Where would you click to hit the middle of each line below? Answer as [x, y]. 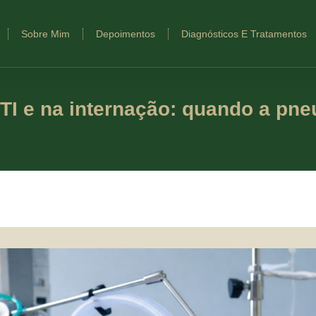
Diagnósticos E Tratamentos [244, 34]
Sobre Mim [45, 34]
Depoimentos [126, 34]
